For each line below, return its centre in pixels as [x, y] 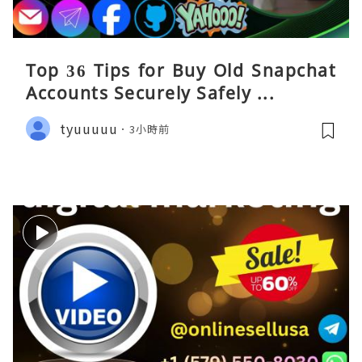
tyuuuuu [89, 128]
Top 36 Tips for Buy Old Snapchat [181, 71]
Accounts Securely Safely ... [150, 93]
